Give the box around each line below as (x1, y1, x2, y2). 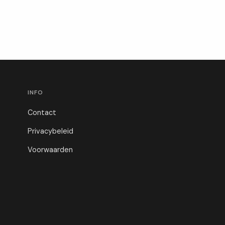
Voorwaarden (27, 145, 73, 154)
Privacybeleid (27, 127, 73, 136)
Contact (27, 108, 56, 117)
